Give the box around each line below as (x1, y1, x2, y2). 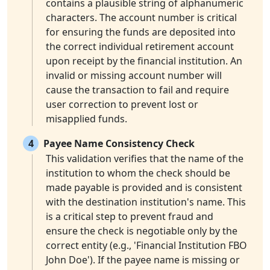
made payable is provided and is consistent (46, 181, 242, 195)
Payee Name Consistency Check (43, 137, 195, 151)
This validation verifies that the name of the (46, 152, 243, 166)
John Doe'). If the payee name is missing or (46, 253, 240, 267)
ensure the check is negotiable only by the (46, 224, 237, 238)
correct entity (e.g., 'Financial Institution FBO (46, 239, 247, 253)
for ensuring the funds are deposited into (46, 25, 236, 39)
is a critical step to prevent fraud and (46, 210, 213, 224)
